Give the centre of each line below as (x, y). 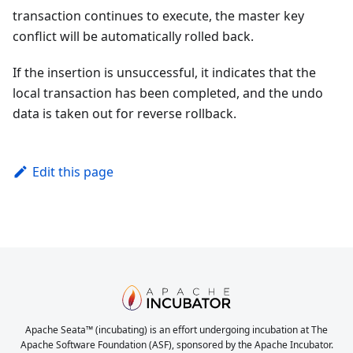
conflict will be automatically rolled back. (133, 36)
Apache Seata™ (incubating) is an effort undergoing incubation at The (176, 330)
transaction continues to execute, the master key (158, 15)
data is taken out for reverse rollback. (124, 113)
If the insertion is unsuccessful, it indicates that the (164, 72)
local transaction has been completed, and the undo (168, 93)
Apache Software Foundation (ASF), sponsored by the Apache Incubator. (176, 345)
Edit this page (72, 171)
